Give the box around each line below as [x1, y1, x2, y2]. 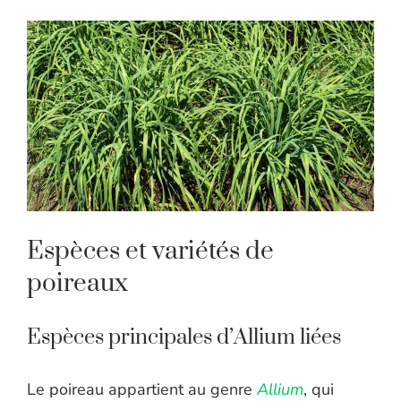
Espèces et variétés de [27, 235, 274, 268]
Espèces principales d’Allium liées [27, 324, 341, 352]
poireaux [27, 268, 128, 300]
